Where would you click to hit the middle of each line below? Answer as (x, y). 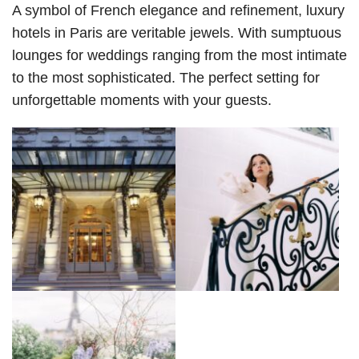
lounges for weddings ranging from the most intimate (179, 56)
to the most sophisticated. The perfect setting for (166, 78)
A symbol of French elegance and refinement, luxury (178, 11)
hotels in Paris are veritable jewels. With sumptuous (177, 33)
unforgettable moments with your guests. (142, 101)
